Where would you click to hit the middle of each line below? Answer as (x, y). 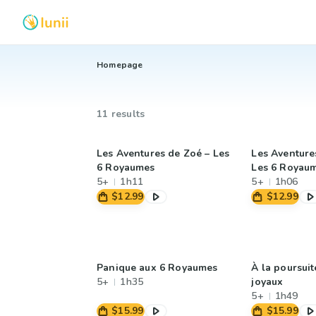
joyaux (267, 282)
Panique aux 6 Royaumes (157, 268)
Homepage (120, 65)
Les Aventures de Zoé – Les (163, 153)
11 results (121, 114)
